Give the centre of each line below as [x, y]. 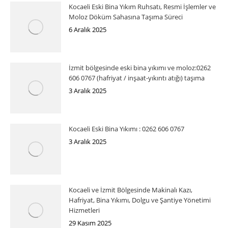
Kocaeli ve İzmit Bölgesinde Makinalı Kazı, [131, 190]
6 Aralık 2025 [88, 29]
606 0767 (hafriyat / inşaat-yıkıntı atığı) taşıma [137, 78]
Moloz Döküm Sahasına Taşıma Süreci [126, 17]
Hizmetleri [84, 210]
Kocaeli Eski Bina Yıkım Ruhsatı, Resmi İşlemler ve [142, 6]
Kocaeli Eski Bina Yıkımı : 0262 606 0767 [126, 129]
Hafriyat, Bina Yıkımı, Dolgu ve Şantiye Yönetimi [140, 200]
